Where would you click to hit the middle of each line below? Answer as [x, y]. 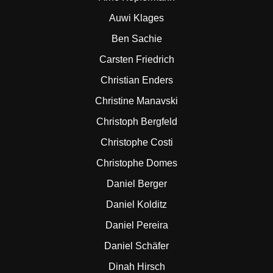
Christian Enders [136, 80]
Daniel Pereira [136, 225]
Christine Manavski [136, 101]
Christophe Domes [136, 163]
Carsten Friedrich [136, 59]
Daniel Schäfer [136, 246]
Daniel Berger [136, 184]
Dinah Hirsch [136, 267]
